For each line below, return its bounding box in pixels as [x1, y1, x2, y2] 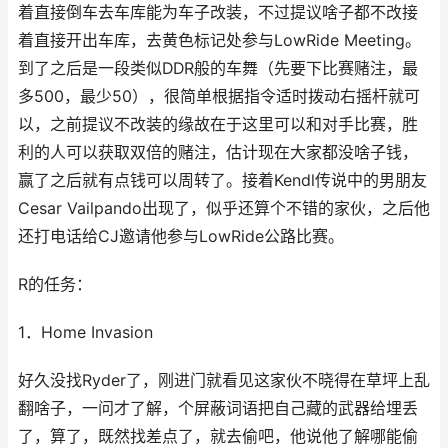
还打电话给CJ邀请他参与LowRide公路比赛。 [18, 227, 344, 246]
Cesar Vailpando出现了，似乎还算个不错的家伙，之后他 [18, 199, 430, 218]
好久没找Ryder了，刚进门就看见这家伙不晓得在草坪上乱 [18, 371, 430, 390]
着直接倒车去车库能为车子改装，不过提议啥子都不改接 [18, 3, 418, 22]
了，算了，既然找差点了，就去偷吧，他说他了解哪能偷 [18, 427, 418, 446]
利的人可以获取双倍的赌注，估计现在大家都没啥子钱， [18, 143, 418, 162]
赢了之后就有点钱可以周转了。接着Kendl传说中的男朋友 [18, 171, 427, 190]
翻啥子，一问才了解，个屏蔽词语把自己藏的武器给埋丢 [18, 399, 418, 418]
